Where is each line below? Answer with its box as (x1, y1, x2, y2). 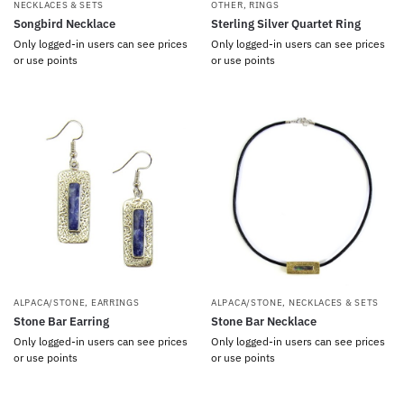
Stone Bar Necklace (211, 314, 317, 329)
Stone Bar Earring (14, 314, 109, 329)
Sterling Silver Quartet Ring (211, 16, 361, 32)
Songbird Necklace (14, 16, 115, 32)
